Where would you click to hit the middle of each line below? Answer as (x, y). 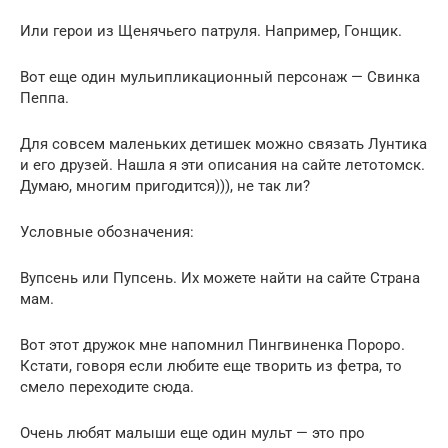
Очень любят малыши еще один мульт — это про (192, 432)
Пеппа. (44, 97)
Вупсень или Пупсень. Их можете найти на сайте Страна (220, 277)
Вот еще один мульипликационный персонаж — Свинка (220, 76)
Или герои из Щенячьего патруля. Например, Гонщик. (211, 30)
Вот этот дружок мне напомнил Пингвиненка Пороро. (212, 344)
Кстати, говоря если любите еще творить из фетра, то (211, 365)
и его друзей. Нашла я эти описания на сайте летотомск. (222, 164)
